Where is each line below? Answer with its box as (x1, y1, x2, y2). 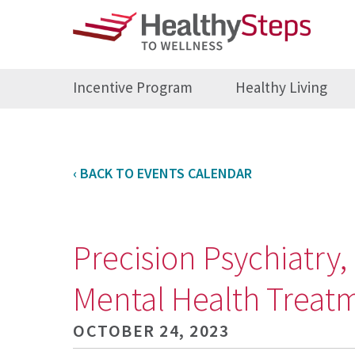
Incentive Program (73, 78, 193, 97)
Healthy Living (235, 78, 327, 97)
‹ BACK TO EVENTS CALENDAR (73, 163, 253, 182)
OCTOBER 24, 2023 (73, 319, 230, 342)
